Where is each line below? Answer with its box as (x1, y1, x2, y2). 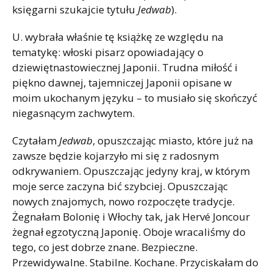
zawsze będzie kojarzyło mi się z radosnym (12, 149, 219, 163)
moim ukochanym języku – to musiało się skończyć (12, 91, 257, 105)
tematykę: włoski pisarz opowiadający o (12, 45, 204, 60)
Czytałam (12, 133, 59, 148)
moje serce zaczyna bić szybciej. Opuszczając (12, 179, 228, 194)
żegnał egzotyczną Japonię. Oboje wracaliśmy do (12, 225, 246, 239)
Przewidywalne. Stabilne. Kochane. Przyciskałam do (12, 255, 258, 270)
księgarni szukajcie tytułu (12, 2, 138, 17)
